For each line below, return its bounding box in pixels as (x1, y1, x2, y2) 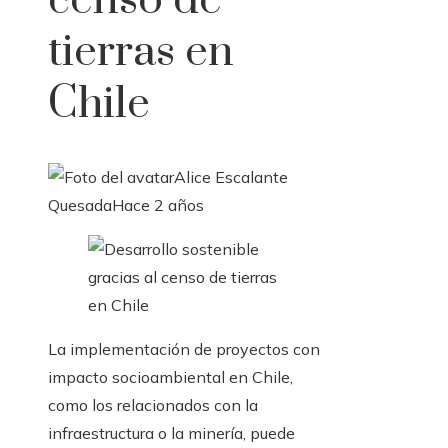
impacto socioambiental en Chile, (48, 367, 293, 388)
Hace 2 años (112, 195, 204, 216)
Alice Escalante (174, 167, 288, 188)
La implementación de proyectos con (48, 339, 320, 360)
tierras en (48, 25, 234, 80)
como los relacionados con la (48, 395, 258, 416)
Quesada (48, 195, 112, 216)
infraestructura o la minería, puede (48, 423, 295, 444)
